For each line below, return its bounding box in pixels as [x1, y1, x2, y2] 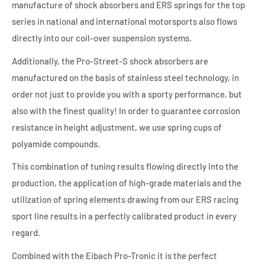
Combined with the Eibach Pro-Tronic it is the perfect [12, 250, 217, 261]
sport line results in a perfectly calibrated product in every [12, 211, 237, 222]
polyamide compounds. [12, 138, 100, 149]
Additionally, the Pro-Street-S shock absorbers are [12, 55, 208, 66]
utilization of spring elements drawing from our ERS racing [12, 194, 238, 205]
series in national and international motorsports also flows [12, 16, 237, 27]
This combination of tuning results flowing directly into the [12, 161, 238, 172]
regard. [12, 227, 40, 238]
